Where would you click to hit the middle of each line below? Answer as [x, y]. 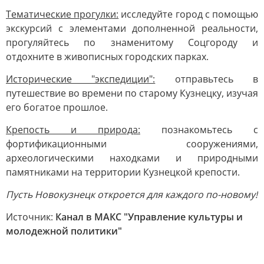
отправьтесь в [207, 79]
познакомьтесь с [199, 130]
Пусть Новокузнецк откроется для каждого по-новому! [132, 194]
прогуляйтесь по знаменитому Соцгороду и [132, 42]
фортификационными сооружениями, [132, 144]
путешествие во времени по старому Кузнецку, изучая [132, 93]
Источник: [31, 217]
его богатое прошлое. [57, 107]
